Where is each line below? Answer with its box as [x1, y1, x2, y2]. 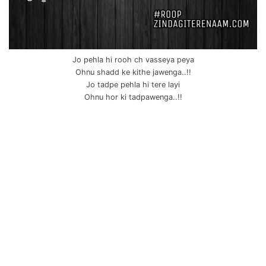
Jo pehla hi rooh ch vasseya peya [72, 55, 194, 65]
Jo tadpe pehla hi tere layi [86, 80, 180, 90]
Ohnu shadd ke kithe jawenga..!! [75, 68, 191, 77]
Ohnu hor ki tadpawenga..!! [84, 93, 182, 102]
